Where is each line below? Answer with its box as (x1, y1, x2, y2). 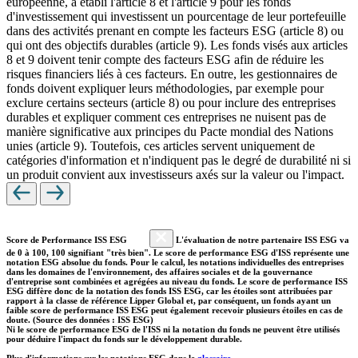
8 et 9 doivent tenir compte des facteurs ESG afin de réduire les (6, 52, 324, 66)
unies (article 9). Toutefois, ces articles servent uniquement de (6, 138, 315, 153)
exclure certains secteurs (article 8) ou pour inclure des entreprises (6, 95, 336, 109)
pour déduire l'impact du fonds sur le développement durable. (6, 333, 242, 344)
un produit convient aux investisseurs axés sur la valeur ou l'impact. (6, 167, 344, 181)
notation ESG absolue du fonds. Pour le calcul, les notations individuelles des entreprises (6, 257, 344, 267)
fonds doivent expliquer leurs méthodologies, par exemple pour (6, 81, 324, 95)
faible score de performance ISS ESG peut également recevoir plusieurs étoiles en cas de (6, 304, 343, 315)
